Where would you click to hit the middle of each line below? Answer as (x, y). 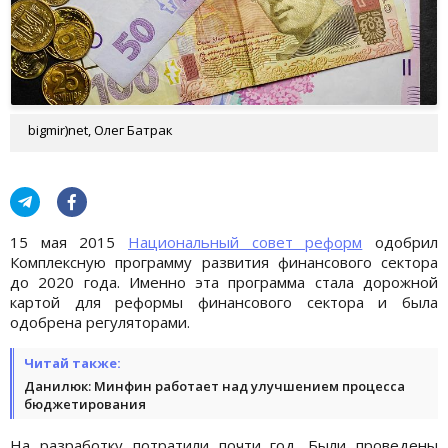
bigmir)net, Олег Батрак (100, 129)
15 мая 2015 (69, 241)
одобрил (400, 241)
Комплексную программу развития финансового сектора (224, 261)
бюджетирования (85, 403)
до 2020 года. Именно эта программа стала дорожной (224, 281)
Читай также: (72, 362)
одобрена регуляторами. (102, 321)
